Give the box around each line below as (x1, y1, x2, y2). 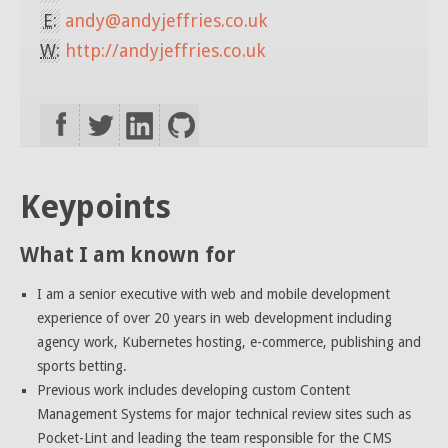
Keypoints (20, 189, 171, 226)
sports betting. (37, 358, 127, 374)
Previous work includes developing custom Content (37, 382, 350, 398)
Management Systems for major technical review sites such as (37, 406, 411, 422)
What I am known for (20, 243, 236, 267)
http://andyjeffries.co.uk (65, 40, 265, 61)
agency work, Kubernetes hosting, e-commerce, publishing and (37, 334, 421, 350)
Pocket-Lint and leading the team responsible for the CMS (37, 430, 392, 446)
